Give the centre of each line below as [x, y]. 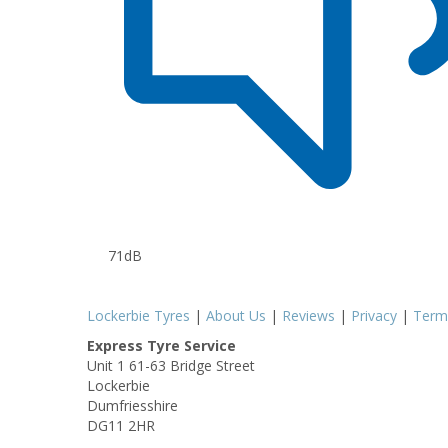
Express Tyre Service [161, 345]
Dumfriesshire [132, 405]
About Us [236, 315]
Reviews [308, 315]
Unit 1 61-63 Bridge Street [171, 365]
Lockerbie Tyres [138, 315]
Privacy [374, 315]
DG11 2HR [121, 425]
